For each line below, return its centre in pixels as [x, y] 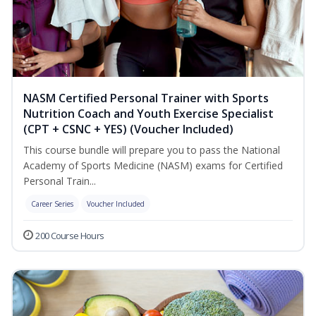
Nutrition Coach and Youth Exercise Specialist [148, 114]
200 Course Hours [70, 236]
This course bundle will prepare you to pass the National [152, 150]
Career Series [52, 204]
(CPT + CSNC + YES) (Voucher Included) [128, 129]
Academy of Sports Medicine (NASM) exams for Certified [153, 166]
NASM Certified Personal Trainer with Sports [146, 98]
